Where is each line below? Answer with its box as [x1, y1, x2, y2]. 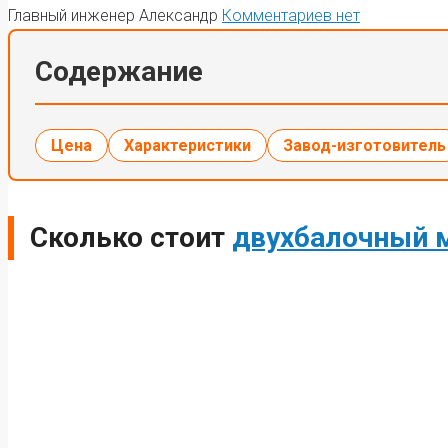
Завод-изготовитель [283, 135, 446, 155]
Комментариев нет [222, 5, 360, 25]
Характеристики [124, 135, 251, 155]
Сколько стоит [30, 220, 232, 254]
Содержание [35, 54, 203, 88]
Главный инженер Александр [8, 5, 222, 25]
